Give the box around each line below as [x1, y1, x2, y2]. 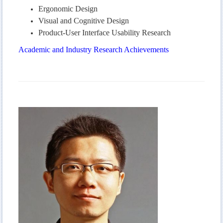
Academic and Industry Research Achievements [18, 45, 169, 54]
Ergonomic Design [38, 4, 98, 13]
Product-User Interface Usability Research [38, 28, 171, 37]
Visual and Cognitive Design [38, 16, 129, 25]
